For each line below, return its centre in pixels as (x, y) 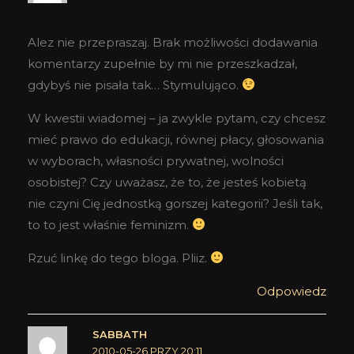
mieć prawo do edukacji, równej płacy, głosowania (176, 139)
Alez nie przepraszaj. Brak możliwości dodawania (173, 42)
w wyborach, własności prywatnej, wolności (156, 160)
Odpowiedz (292, 291)
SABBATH (119, 334)
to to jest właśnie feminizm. (110, 224)
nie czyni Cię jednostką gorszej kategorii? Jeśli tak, (175, 203)
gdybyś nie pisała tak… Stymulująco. (135, 85)
